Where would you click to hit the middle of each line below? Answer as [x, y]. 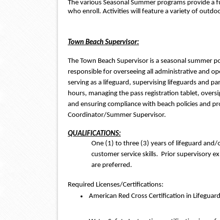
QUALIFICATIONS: [94, 134]
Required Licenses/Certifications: [116, 185]
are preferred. [112, 165]
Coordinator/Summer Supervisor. [118, 115]
